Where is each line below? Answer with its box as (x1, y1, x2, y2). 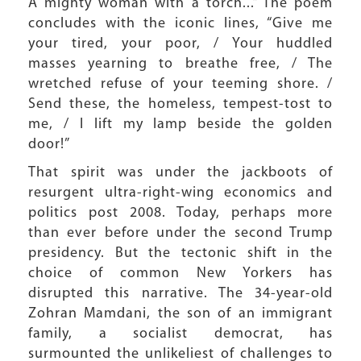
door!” (28, 137, 70, 152)
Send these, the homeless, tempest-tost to (28, 97, 333, 112)
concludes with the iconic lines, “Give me (28, 16, 333, 31)
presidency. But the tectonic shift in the (28, 246, 333, 261)
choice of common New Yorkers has (28, 266, 333, 281)
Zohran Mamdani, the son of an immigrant (28, 306, 333, 322)
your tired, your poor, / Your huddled (28, 36, 333, 52)
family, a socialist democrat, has (28, 326, 333, 342)
